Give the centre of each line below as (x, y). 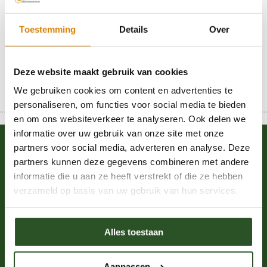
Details (133, 29)
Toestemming (48, 29)
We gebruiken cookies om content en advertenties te (123, 90)
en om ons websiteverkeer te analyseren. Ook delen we (130, 119)
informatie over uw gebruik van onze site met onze (119, 133)
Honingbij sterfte (86, 16)
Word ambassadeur (52, 200)
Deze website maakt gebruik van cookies (101, 72)
